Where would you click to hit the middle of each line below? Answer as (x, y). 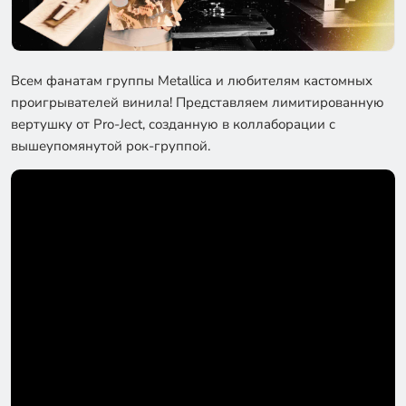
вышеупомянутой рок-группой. (111, 146)
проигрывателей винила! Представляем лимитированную (198, 103)
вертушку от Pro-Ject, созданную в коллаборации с (173, 125)
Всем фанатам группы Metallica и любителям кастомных (192, 81)
